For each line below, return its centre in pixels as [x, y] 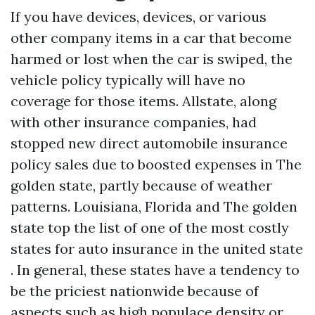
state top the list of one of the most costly [150, 227]
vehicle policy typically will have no [128, 80]
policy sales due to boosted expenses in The [156, 164]
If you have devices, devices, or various [139, 17]
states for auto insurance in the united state [157, 249]
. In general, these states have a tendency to [155, 270]
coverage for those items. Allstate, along [143, 101]
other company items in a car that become [151, 38]
